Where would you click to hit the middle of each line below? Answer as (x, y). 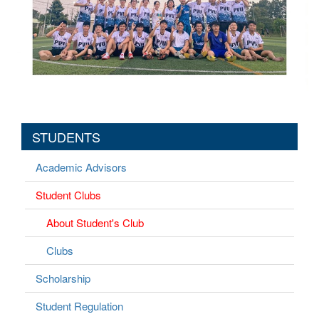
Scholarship (63, 278)
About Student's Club (95, 223)
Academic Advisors (81, 167)
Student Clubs (68, 195)
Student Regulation (79, 306)
